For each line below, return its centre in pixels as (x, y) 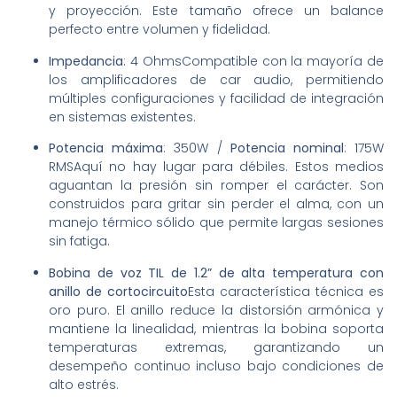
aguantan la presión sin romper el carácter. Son (216, 186)
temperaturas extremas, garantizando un (216, 347)
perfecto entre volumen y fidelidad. (160, 30)
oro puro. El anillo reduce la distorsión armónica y (216, 310)
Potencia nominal (287, 148)
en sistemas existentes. (122, 117)
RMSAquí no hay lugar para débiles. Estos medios (216, 167)
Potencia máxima (106, 148)
